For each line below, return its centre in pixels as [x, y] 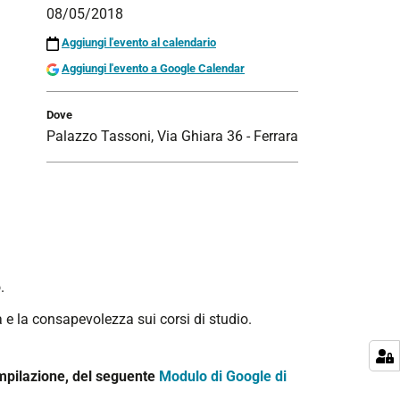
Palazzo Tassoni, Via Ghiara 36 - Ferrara [172, 137]
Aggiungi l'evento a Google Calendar [153, 69]
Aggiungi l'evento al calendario [139, 43]
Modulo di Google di [223, 376]
